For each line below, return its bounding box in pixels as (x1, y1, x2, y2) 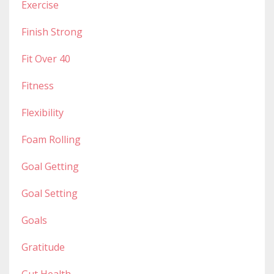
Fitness (21, 78, 54, 92)
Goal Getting (21, 159, 79, 173)
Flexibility (21, 105, 64, 119)
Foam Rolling (21, 132, 81, 146)
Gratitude (21, 240, 65, 254)
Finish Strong (21, 24, 83, 39)
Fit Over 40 (21, 51, 70, 65)
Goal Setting (21, 186, 78, 200)
